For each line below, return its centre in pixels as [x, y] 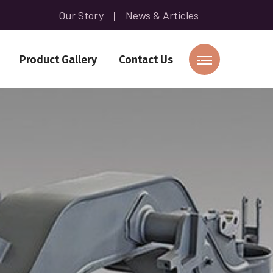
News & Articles [162, 15]
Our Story [81, 15]
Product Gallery [58, 59]
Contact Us [146, 59]
